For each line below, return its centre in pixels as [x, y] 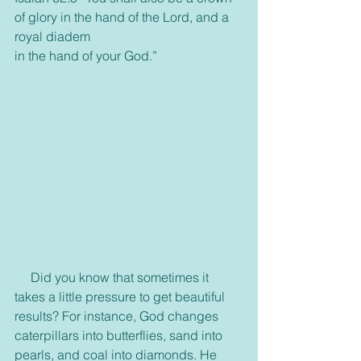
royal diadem [52, 36]
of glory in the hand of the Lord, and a [123, 17]
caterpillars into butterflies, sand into [120, 336]
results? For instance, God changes [118, 316]
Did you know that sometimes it [23, 278]
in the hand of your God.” [86, 56]
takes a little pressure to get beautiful [121, 297]
